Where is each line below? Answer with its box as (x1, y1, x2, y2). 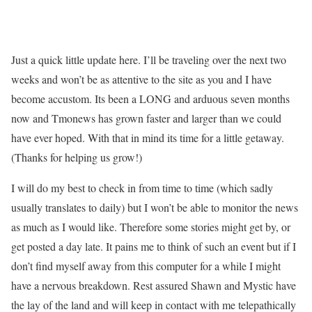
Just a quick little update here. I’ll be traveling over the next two (11, 52, 286, 68)
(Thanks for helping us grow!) (11, 150, 142, 165)
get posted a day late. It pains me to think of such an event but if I (11, 239, 296, 254)
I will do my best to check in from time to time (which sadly (11, 180, 273, 196)
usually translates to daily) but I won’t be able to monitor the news (11, 200, 298, 215)
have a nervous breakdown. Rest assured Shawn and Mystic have (11, 278, 296, 293)
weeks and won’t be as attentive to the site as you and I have (11, 72, 272, 87)
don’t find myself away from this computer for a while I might (11, 258, 281, 274)
